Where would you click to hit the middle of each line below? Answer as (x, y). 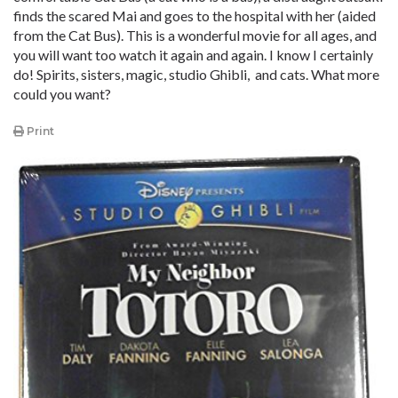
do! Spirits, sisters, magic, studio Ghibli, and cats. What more (196, 74)
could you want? (62, 94)
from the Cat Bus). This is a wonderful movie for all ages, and (195, 35)
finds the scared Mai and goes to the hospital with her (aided (195, 16)
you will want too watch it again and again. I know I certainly (193, 55)
